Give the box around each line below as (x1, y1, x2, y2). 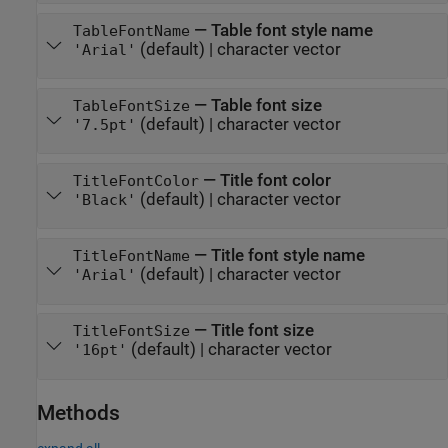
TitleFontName (72, 248, 190, 265)
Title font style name (210, 246, 365, 266)
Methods (37, 400, 120, 425)
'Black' (72, 192, 136, 208)
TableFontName (72, 22, 190, 39)
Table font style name (210, 20, 373, 40)
